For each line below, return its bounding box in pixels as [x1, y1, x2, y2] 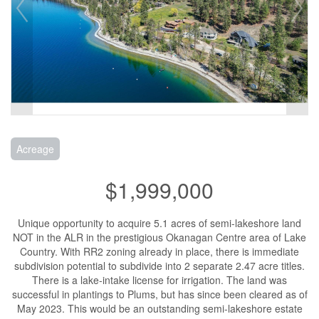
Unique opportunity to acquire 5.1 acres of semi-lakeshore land [18, 216, 301, 230]
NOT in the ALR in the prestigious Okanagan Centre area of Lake [13, 230, 306, 244]
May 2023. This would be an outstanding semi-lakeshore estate [16, 301, 303, 315]
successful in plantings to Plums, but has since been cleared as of [11, 287, 308, 301]
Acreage [16, 142, 54, 156]
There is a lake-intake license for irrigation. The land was [32, 273, 287, 287]
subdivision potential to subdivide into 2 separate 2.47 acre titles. [14, 258, 305, 273]
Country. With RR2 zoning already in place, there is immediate [20, 244, 299, 258]
